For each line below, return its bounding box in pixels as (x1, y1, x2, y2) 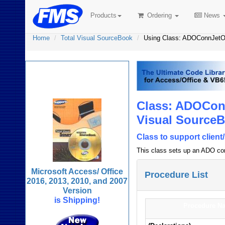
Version (62, 186, 92, 195)
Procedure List (145, 170, 208, 180)
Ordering (145, 12, 174, 19)
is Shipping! (54, 196, 100, 204)
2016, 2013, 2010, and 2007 (27, 177, 128, 185)
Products (90, 12, 117, 19)
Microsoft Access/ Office (31, 167, 124, 176)
